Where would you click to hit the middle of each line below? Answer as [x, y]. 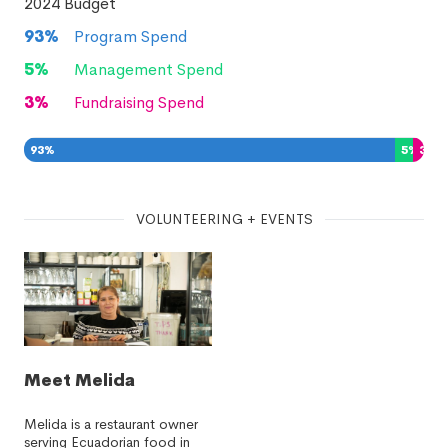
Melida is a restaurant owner [111, 424]
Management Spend [148, 69]
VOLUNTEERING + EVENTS [224, 219]
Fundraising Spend [139, 102]
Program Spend [130, 36]
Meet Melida [79, 380]
